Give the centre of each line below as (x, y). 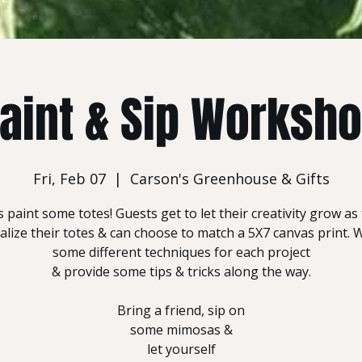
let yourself (181, 349)
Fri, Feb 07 (69, 179)
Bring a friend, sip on (181, 310)
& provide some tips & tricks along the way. (181, 271)
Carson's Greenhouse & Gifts (229, 179)
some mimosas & (181, 330)
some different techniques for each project (181, 252)
